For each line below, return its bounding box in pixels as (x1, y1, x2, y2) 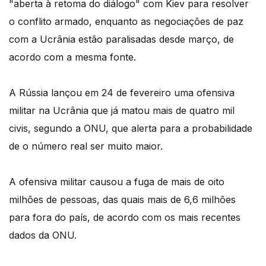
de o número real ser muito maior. (9, 140, 163, 153)
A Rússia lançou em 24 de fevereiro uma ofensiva (9, 87, 235, 99)
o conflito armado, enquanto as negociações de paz (9, 15, 243, 28)
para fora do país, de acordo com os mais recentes (9, 211, 240, 224)
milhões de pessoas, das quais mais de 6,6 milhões (9, 194, 236, 206)
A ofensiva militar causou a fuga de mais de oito (9, 176, 224, 188)
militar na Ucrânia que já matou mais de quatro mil (9, 104, 235, 117)
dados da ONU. (9, 229, 77, 242)
